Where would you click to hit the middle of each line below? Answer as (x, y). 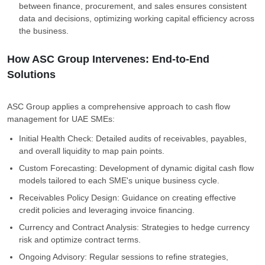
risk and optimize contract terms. (81, 240)
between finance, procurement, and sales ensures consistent (133, 6)
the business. (45, 31)
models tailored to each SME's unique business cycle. (120, 180)
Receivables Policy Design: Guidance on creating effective (127, 198)
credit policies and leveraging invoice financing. (108, 210)
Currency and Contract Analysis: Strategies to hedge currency (134, 227)
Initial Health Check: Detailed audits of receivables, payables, (133, 138)
